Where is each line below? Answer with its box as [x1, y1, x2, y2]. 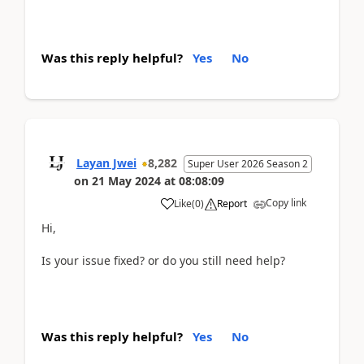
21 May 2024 [92, 172, 161, 188]
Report [217, 196, 247, 210]
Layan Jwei [76, 154, 136, 171]
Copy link [266, 195, 306, 210]
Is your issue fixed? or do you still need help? [41, 252, 285, 268]
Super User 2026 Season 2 [188, 156, 308, 171]
